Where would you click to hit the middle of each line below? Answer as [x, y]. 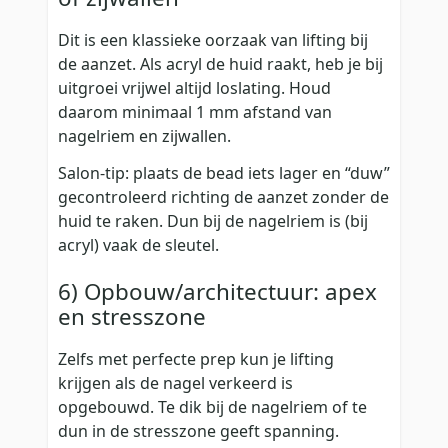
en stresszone [132, 317]
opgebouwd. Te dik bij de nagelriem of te [212, 407]
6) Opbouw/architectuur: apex [217, 292]
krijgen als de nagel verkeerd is [175, 383]
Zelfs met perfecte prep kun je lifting [196, 359]
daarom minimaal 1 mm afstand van [195, 112]
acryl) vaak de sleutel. [138, 244]
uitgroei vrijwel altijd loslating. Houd [194, 88]
